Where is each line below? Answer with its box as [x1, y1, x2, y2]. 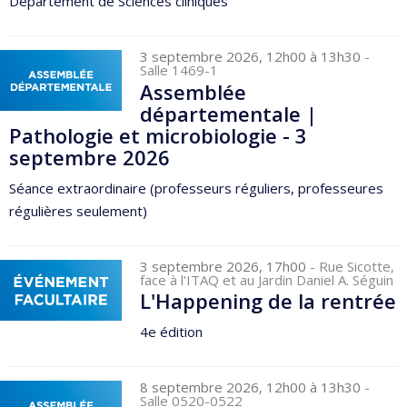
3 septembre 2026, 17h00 [140, 256, 311, 275]
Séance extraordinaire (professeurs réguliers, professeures [9, 178, 383, 197]
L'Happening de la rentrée [140, 287, 397, 315]
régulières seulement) [9, 201, 147, 220]
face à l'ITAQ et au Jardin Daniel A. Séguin [140, 270, 394, 289]
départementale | [140, 99, 318, 127]
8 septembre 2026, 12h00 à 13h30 [140, 378, 365, 397]
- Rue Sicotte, [310, 256, 395, 275]
